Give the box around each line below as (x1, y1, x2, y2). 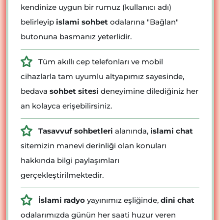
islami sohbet (56, 17, 108, 27)
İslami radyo (38, 195, 85, 205)
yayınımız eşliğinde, (85, 195, 161, 205)
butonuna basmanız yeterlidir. (21, 31, 132, 41)
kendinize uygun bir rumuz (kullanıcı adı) (21, 2, 171, 12)
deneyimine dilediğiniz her (99, 86, 198, 96)
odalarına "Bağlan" (108, 17, 179, 27)
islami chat (150, 126, 193, 136)
